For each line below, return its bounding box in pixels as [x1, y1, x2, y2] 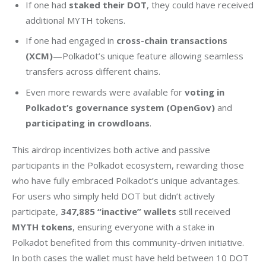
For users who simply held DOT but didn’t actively [12, 190, 217, 202]
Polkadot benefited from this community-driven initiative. [12, 236, 246, 249]
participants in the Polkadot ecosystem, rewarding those [12, 159, 246, 172]
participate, [12, 205, 61, 218]
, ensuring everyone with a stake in [72, 221, 217, 233]
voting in [184, 85, 224, 98]
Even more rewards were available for [25, 85, 185, 98]
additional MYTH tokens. [25, 14, 125, 27]
